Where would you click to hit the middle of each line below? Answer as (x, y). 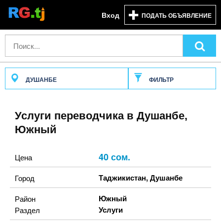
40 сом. (114, 157)
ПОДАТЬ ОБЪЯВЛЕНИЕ (177, 15)
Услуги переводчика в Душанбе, (101, 116)
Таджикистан (122, 178)
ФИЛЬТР (160, 79)
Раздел (27, 210)
